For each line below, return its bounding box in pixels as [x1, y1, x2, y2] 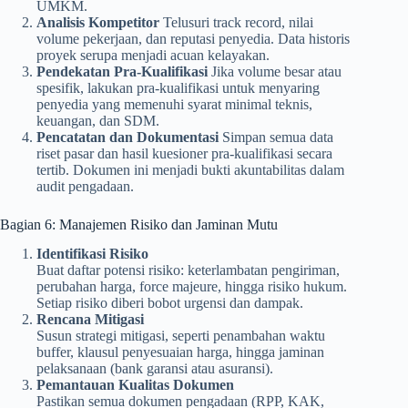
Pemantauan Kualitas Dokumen [36, 377, 234, 393]
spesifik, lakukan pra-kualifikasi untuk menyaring [36, 79, 320, 96]
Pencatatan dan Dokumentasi [36, 128, 222, 145]
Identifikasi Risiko [36, 246, 148, 262]
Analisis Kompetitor [36, 14, 163, 30]
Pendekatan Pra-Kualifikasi [36, 63, 211, 79]
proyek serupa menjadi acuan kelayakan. [36, 46, 270, 63]
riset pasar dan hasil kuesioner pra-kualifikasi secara [36, 145, 332, 161]
